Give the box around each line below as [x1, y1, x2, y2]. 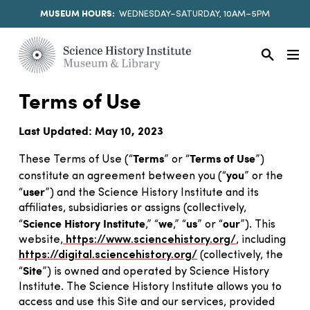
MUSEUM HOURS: [39, 7, 115, 19]
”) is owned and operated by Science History [42, 266, 269, 277]
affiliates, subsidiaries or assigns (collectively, [19, 202, 246, 214]
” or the [244, 170, 283, 182]
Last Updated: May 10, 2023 [19, 122, 163, 138]
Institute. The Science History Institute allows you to [19, 281, 282, 293]
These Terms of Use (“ [19, 154, 133, 165]
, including [236, 234, 286, 246]
